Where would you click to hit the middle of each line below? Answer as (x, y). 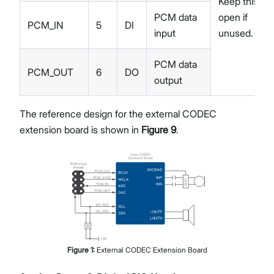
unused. (236, 33)
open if (233, 17)
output (168, 80)
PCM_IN (46, 25)
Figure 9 (159, 130)
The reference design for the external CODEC (118, 114)
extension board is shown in (80, 130)
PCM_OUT (50, 72)
